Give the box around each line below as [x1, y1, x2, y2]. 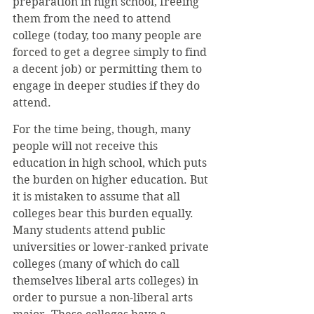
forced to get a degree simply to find [13, 46, 210, 59]
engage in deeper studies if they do [13, 79, 203, 93]
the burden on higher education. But [13, 173, 211, 186]
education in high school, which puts [13, 156, 210, 170]
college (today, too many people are [13, 29, 205, 42]
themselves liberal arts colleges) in [13, 274, 201, 287]
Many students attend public [13, 224, 168, 237]
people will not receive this [13, 139, 161, 153]
